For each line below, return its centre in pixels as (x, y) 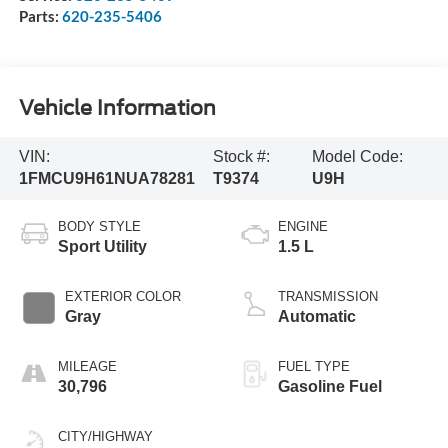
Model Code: (357, 157)
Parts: (40, 16)
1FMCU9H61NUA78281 (106, 179)
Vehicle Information (117, 107)
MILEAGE (87, 367)
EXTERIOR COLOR (122, 297)
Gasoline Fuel (330, 387)
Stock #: (241, 157)
